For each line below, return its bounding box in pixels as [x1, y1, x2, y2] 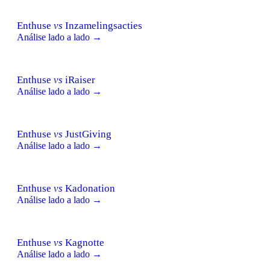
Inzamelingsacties [63, 19, 142, 31]
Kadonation [63, 182, 115, 194]
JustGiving [63, 128, 111, 140]
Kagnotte [63, 236, 104, 248]
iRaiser [63, 74, 95, 86]
